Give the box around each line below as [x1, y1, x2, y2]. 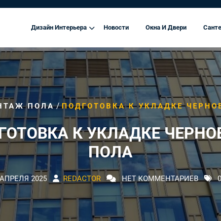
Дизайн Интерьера [31, 23, 87, 31]
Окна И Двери [146, 23, 186, 31]
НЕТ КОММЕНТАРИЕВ [120, 174, 198, 183]
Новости [104, 23, 129, 31]
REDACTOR [63, 174, 101, 183]
